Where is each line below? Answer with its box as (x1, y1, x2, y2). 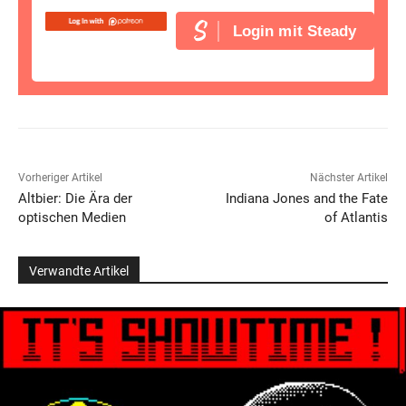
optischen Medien (18, 209, 126, 227)
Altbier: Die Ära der (18, 190, 132, 208)
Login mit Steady (232, 22, 357, 40)
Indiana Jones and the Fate (225, 190, 388, 208)
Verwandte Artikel (29, 264, 129, 279)
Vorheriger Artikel (18, 171, 102, 185)
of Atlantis (324, 209, 388, 227)
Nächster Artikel (309, 171, 388, 185)
